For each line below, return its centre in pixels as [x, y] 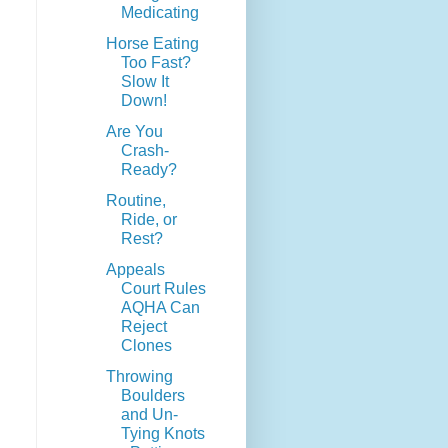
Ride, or [148, 220]
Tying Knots [162, 434]
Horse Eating [152, 44]
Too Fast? [155, 63]
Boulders [152, 396]
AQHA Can [160, 308]
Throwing [139, 377]
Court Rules [163, 289]
